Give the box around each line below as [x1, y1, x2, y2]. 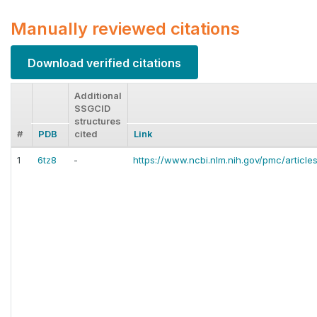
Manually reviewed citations [11, 18, 240, 40]
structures [74, 115, 121, 127]
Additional [74, 90, 122, 102]
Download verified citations [28, 55, 181, 70]
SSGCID [74, 103, 110, 115]
